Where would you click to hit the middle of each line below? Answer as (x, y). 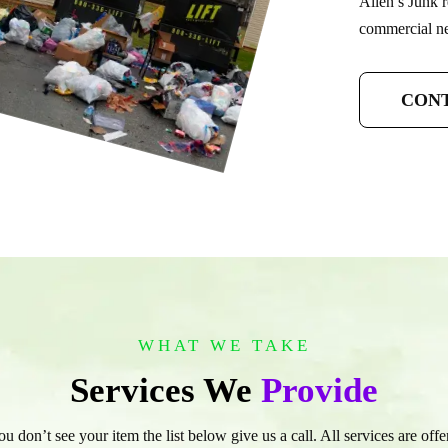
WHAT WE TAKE (224, 345)
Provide (319, 390)
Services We (165, 390)
